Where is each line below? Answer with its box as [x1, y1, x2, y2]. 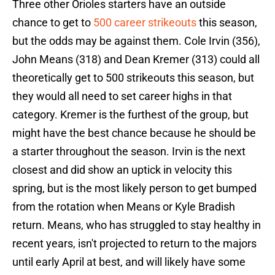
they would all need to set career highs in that [12, 90, 232, 103]
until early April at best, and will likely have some [12, 255, 246, 269]
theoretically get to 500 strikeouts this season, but [12, 71, 254, 85]
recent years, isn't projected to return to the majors [12, 237, 257, 250]
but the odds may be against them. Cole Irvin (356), [12, 34, 260, 48]
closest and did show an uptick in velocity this [12, 163, 232, 177]
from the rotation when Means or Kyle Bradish [12, 200, 235, 214]
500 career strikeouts [93, 16, 196, 29]
